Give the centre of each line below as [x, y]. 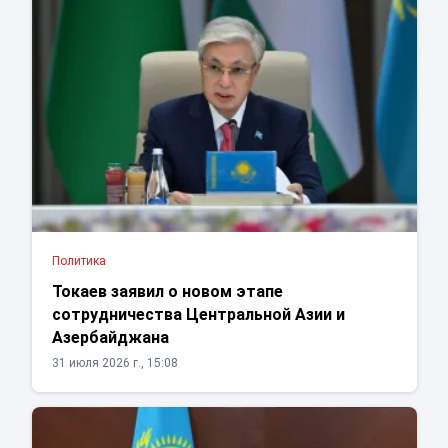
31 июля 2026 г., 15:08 [114, 363]
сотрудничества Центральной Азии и [198, 315]
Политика [78, 261]
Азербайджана [110, 338]
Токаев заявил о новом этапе [167, 292]
